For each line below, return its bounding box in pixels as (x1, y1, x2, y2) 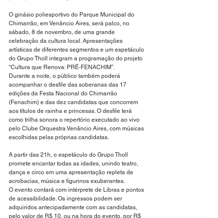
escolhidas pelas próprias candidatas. (9, 134, 109, 141)
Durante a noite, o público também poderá (9, 73, 122, 79)
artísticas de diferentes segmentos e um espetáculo (9, 46, 145, 53)
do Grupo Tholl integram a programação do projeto (9, 55, 144, 62)
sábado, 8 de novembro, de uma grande (9, 29, 116, 36)
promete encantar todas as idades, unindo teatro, (9, 160, 140, 167)
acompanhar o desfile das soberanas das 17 (9, 81, 128, 88)
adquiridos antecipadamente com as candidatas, (9, 204, 139, 211)
